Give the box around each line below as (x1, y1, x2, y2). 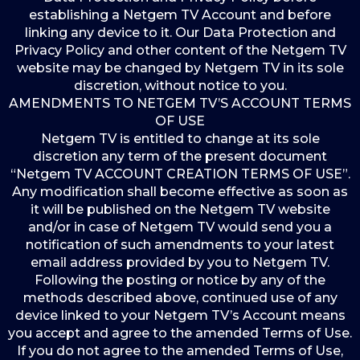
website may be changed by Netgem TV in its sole (16, 60, 344, 76)
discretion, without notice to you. (73, 78, 287, 93)
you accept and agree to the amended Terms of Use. (8, 325, 352, 341)
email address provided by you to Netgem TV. (31, 255, 329, 270)
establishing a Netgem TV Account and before (29, 7, 331, 22)
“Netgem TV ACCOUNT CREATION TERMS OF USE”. (10, 166, 350, 182)
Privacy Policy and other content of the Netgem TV (14, 43, 346, 58)
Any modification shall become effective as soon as (12, 184, 348, 199)
